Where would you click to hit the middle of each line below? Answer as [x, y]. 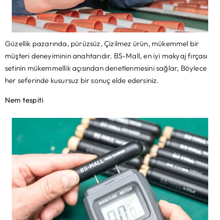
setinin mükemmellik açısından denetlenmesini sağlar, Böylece [106, 68]
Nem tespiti [24, 100]
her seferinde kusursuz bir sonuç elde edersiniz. [82, 81]
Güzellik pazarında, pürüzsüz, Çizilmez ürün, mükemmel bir [102, 44]
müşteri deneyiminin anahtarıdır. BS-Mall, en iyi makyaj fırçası [106, 56]
